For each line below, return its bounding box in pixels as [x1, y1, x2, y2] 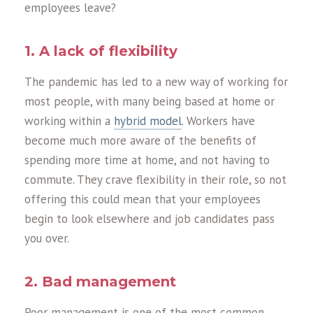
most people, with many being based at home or [24, 93, 275, 109]
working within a [24, 112, 114, 129]
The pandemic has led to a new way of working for [24, 73, 288, 89]
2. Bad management [24, 272, 176, 290]
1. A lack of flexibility [24, 42, 177, 59]
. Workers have [182, 112, 255, 129]
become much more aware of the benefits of [24, 132, 256, 148]
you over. [24, 230, 69, 246]
